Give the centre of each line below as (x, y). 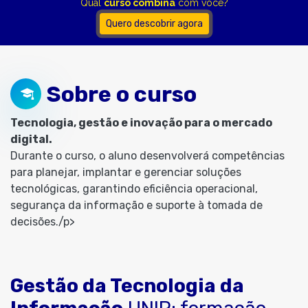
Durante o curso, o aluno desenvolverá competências (147, 156)
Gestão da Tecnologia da (127, 286)
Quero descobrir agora (154, 24)
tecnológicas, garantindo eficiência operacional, (134, 189)
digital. (31, 139)
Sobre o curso (122, 94)
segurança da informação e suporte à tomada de (136, 205)
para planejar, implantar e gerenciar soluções (126, 172)
